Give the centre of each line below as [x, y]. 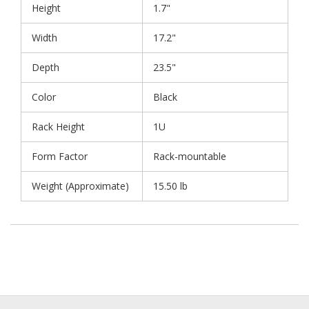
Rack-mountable [190, 157]
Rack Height [58, 127]
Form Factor [60, 157]
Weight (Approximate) [80, 186]
